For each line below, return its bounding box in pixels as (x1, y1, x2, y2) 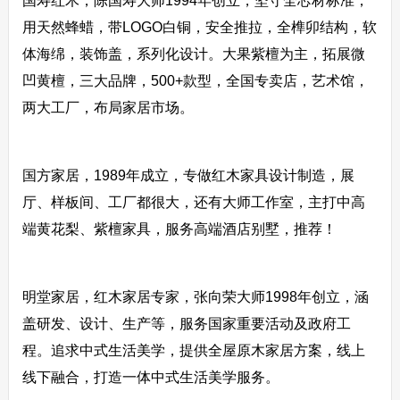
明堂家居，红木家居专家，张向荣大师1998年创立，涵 (21, 289, 369, 304)
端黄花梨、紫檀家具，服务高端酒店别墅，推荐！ (21, 221, 337, 237)
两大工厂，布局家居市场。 (21, 100, 194, 115)
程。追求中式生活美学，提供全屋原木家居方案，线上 (21, 343, 365, 358)
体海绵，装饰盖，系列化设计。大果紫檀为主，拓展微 (21, 46, 365, 62)
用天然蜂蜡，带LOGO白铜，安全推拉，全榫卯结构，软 (21, 20, 377, 35)
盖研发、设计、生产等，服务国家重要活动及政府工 (21, 316, 351, 331)
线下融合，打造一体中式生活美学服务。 (21, 370, 279, 385)
